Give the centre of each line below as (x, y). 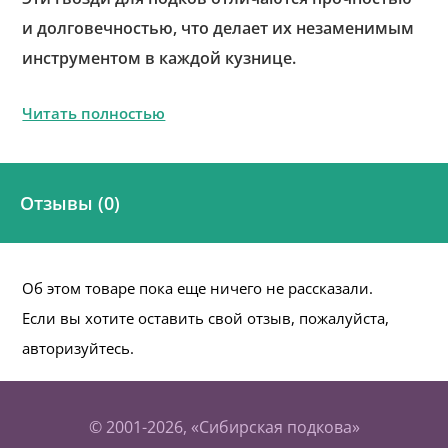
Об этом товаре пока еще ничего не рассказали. (198, 288)
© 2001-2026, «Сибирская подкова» (224, 427)
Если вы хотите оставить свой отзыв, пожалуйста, (206, 318)
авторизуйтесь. (78, 348)
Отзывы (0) (70, 203)
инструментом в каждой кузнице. (159, 58)
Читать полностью (94, 113)
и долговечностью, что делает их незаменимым (218, 28)
